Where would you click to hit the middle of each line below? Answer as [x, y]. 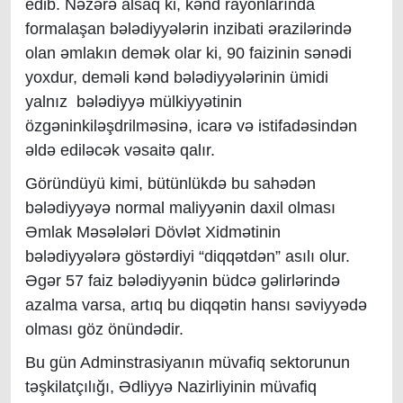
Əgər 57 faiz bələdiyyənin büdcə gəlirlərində [183, 281]
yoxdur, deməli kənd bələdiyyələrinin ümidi [177, 77]
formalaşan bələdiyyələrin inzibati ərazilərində [188, 29]
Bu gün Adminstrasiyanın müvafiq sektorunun [188, 363]
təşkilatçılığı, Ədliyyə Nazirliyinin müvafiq [171, 387]
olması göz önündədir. [104, 329]
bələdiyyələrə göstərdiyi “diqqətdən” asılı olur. [188, 256]
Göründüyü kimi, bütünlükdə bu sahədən [170, 184]
